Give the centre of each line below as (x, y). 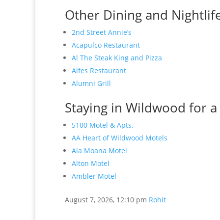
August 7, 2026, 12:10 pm (106, 200)
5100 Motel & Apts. (103, 125)
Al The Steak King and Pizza (117, 58)
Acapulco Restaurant (106, 45)
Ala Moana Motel (99, 151)
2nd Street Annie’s (102, 32)
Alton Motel (91, 163)
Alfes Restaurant (99, 70)
